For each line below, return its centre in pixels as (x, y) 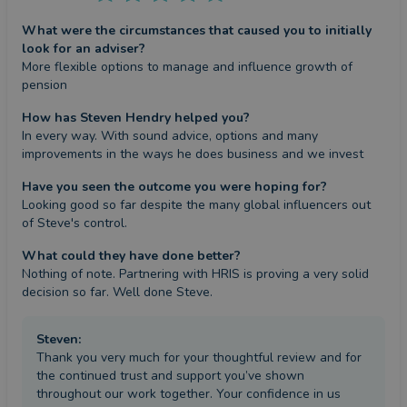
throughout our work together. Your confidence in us (189, 394)
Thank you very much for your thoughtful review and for (199, 358)
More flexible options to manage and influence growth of (187, 67)
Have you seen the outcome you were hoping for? (174, 187)
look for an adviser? (84, 49)
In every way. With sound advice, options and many (170, 136)
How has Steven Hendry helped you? (136, 118)
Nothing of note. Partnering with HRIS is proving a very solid (195, 274)
